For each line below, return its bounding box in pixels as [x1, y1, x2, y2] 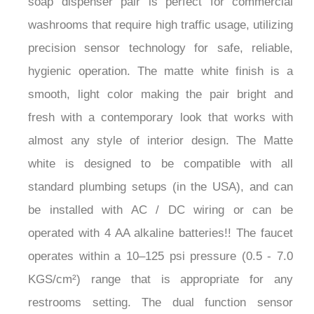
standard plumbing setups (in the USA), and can [28, 165, 293, 179]
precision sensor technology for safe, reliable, [28, 26, 293, 40]
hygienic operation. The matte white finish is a [28, 49, 293, 63]
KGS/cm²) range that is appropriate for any [28, 257, 293, 271]
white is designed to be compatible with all [28, 142, 293, 156]
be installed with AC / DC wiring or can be [28, 188, 293, 202]
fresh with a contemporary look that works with [28, 95, 293, 109]
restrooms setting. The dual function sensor [28, 280, 293, 294]
